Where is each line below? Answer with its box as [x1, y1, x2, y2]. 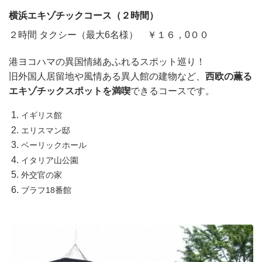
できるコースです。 [130, 86, 215, 96]
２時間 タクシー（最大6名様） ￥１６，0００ [9, 30, 209, 40]
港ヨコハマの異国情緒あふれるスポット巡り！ [9, 57, 205, 67]
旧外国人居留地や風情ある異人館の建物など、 [9, 71, 205, 82]
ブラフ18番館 [20, 185, 71, 195]
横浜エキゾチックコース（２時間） [9, 11, 158, 21]
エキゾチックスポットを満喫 [9, 86, 130, 96]
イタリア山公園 [20, 155, 78, 165]
